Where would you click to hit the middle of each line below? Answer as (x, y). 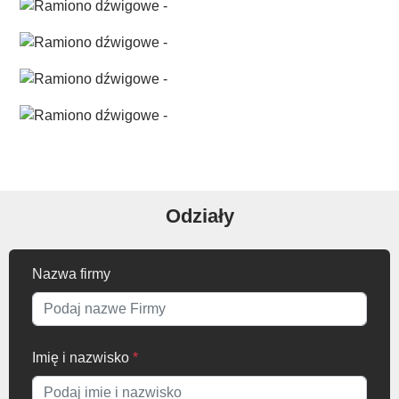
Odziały (199, 216)
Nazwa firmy (71, 273)
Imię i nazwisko (82, 357)
